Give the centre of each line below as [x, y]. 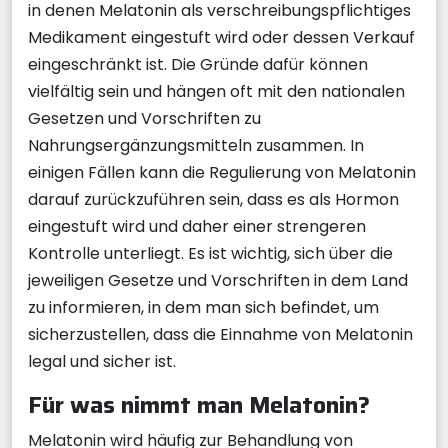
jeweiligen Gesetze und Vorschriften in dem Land [218, 280]
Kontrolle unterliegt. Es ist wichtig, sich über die [210, 253]
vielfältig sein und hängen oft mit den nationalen [216, 91]
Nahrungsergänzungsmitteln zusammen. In [196, 145]
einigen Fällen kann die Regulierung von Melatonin [222, 172]
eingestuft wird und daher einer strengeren [197, 226]
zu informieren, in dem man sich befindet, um [203, 307]
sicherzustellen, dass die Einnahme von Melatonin [220, 334]
